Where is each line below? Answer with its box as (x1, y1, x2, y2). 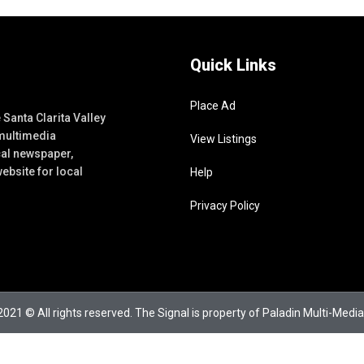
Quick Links (190, 55, 276, 75)
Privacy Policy (190, 199, 260, 212)
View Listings (190, 132, 257, 145)
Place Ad (190, 99, 236, 112)
